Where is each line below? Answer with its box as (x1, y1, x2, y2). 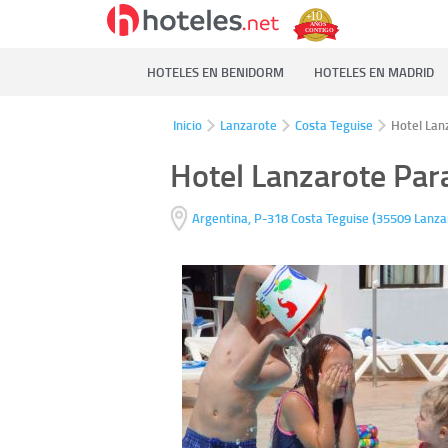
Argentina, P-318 (191, 209, 288, 228)
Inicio (173, 116, 202, 134)
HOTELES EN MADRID (314, 63, 434, 81)
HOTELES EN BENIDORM (147, 63, 284, 81)
